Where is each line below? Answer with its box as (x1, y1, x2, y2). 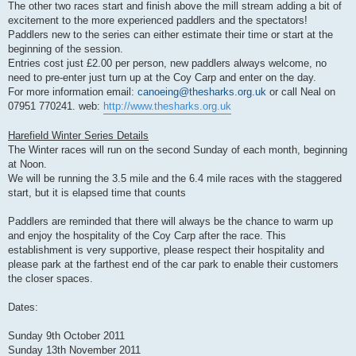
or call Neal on (266, 86, 335, 99)
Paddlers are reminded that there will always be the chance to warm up (8, 215, 333, 228)
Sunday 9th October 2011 (8, 330, 125, 342)
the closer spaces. (8, 273, 93, 285)
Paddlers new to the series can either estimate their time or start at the (8, 29, 333, 41)
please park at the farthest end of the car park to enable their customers (8, 258, 339, 271)
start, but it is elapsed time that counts (8, 187, 186, 199)
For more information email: (8, 86, 137, 99)
